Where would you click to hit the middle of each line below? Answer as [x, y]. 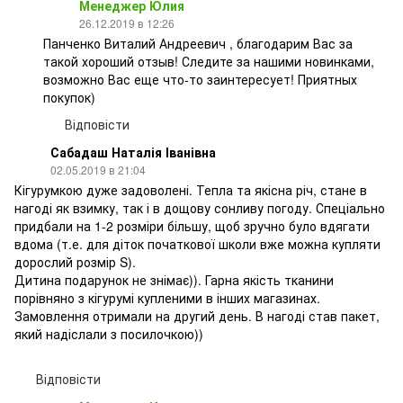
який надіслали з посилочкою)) [109, 333]
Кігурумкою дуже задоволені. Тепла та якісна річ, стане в [191, 189]
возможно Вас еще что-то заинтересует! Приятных [200, 79]
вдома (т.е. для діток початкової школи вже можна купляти [197, 243]
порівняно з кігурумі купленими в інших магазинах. [167, 297]
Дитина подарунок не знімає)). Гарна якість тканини [174, 279]
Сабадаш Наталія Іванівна [133, 152]
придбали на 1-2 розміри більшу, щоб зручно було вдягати [192, 225]
